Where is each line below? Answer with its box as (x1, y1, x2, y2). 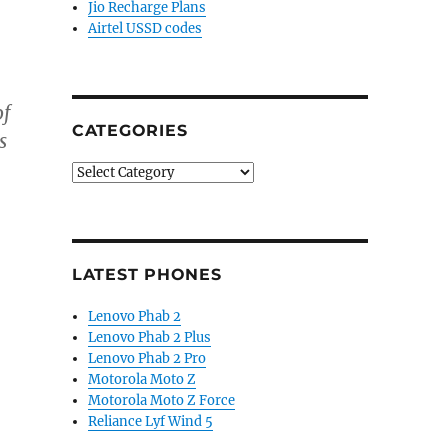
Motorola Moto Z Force (88, 392, 236, 409)
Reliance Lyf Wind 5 (88, 413, 214, 430)
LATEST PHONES (71, 265, 222, 284)
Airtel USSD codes (88, 20, 203, 37)
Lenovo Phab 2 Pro (88, 350, 207, 367)
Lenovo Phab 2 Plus (88, 329, 212, 346)
